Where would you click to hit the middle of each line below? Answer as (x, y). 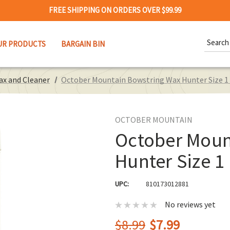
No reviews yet (190, 205)
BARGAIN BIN (83, 44)
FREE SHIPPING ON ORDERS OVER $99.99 (115, 10)
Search (216, 36)
